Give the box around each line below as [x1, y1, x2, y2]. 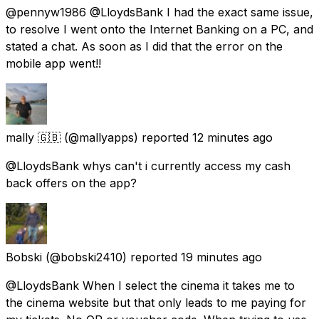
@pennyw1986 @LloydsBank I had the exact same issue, [6, 4, 313, 19]
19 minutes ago [181, 249, 262, 264]
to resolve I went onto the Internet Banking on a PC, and [6, 21, 313, 36]
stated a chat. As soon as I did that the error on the [6, 38, 283, 53]
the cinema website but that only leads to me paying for [6, 295, 306, 310]
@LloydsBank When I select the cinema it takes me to [6, 278, 295, 293]
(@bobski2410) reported [46, 249, 177, 264]
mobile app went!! [6, 56, 101, 70]
